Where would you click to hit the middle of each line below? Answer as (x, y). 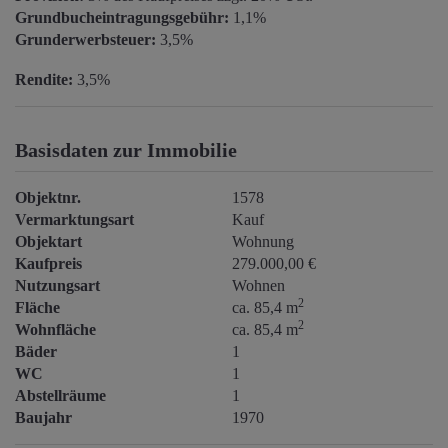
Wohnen (259, 286)
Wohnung (263, 242)
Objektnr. (48, 198)
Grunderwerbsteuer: (85, 40)
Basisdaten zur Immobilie (126, 150)
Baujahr (43, 418)
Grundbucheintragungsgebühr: (122, 18)
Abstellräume (60, 396)
